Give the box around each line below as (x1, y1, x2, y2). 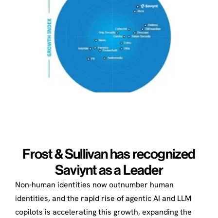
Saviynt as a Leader (55, 162, 163, 178)
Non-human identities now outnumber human (15, 179, 174, 190)
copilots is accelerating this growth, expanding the (15, 206, 192, 217)
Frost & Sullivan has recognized (22, 145, 196, 162)
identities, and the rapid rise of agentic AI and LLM (15, 193, 191, 203)
